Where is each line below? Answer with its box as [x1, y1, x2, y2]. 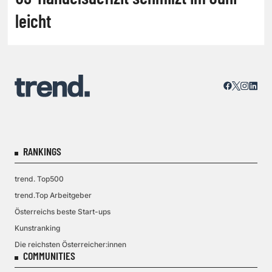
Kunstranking [15, 223, 60, 233]
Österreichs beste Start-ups [15, 207, 110, 216]
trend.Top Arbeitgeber [15, 191, 92, 200]
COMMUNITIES [23, 249, 75, 262]
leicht [15, 9, 51, 32]
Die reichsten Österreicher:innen [15, 240, 126, 249]
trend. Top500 [15, 174, 64, 183]
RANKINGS [23, 144, 61, 158]
